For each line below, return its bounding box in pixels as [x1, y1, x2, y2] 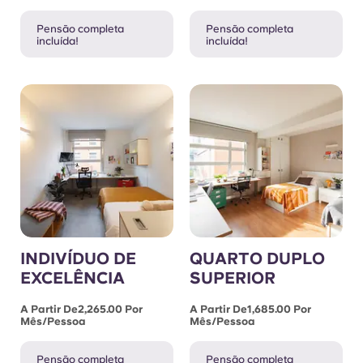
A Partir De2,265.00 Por [20, 302, 143, 315]
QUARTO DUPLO [190, 248, 325, 268]
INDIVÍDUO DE [20, 248, 136, 268]
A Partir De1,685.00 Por [190, 302, 311, 315]
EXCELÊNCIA [20, 267, 125, 288]
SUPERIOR [190, 267, 275, 288]
